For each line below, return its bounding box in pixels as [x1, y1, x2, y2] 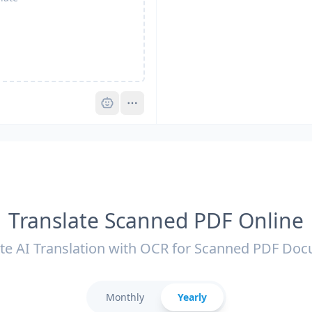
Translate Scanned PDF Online [8, 206, 304, 235]
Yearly [177, 290, 207, 304]
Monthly [105, 290, 144, 304]
